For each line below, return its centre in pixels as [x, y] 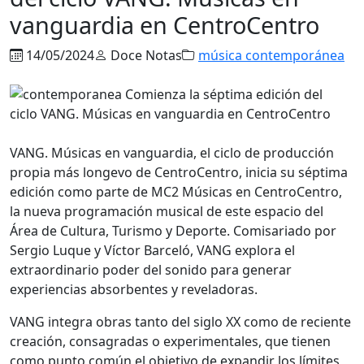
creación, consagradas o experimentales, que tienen [170, 341]
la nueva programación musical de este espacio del [167, 211]
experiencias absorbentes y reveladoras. [135, 289]
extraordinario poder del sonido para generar [151, 269]
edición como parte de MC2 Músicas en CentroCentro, [176, 191]
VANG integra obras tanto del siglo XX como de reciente [180, 321]
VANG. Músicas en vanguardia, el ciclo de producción [172, 152]
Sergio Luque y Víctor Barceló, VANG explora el [152, 250]
